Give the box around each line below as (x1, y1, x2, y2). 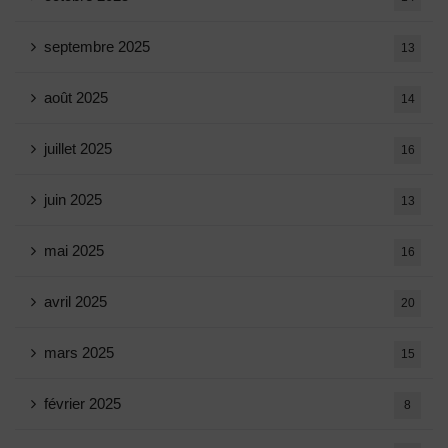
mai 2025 (44, 242, 104, 259)
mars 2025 (44, 344, 114, 361)
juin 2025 (44, 191, 102, 208)
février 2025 (44, 395, 121, 412)
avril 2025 (44, 293, 107, 310)
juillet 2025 (44, 140, 112, 157)
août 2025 (44, 89, 108, 106)
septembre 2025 (44, 38, 150, 55)
